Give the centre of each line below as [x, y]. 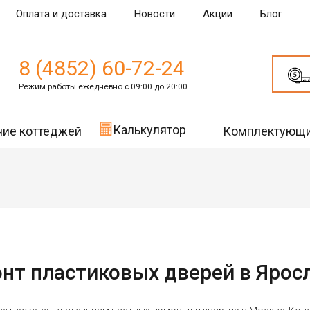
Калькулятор [150, 130]
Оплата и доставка [61, 14]
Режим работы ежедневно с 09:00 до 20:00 [103, 86]
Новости [155, 14]
